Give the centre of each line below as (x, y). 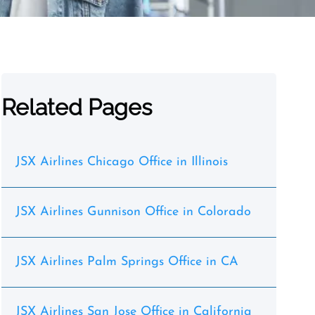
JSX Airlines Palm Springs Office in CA (127, 262)
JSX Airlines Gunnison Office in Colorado (133, 212)
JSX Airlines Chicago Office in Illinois (121, 162)
